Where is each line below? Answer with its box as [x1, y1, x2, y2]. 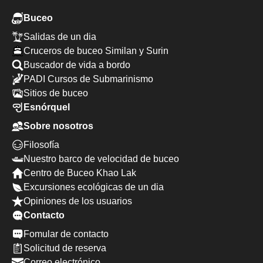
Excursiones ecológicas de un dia [23, 182, 164, 192]
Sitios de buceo [23, 88, 88, 98]
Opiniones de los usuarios [23, 196, 132, 206]
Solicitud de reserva [23, 243, 106, 253]
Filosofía [23, 140, 59, 150]
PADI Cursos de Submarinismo [23, 74, 153, 84]
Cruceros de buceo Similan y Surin [23, 46, 168, 56]
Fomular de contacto [23, 229, 109, 239]
